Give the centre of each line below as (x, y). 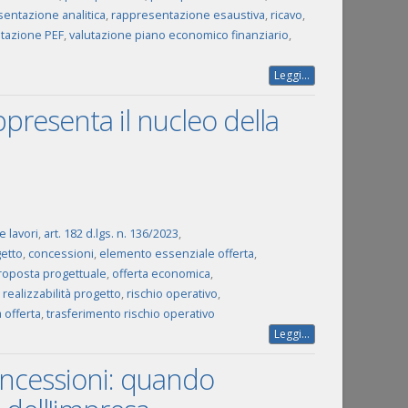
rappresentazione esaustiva (188, 15)
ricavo (286, 15)
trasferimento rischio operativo (130, 314)
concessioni (61, 254)
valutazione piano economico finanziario (178, 35)
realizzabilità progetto (61, 294)
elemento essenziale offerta (176, 254)
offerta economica (161, 274)
